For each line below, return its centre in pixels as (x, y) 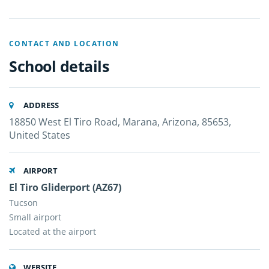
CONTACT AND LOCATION (64, 44)
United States (40, 135)
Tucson (23, 203)
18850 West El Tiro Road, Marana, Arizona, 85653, (120, 122)
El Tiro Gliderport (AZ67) (65, 187)
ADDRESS (40, 105)
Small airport (35, 217)
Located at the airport (53, 231)
